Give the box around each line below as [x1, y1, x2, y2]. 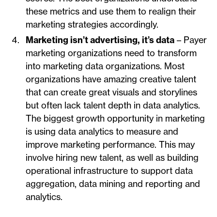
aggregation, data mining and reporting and [26, 178, 200, 190]
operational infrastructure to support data [26, 165, 193, 177]
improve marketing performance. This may [26, 139, 195, 151]
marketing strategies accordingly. [26, 19, 158, 31]
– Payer [174, 34, 207, 46]
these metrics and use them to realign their [26, 6, 196, 17]
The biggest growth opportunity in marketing [26, 113, 205, 124]
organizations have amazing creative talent [26, 74, 196, 85]
